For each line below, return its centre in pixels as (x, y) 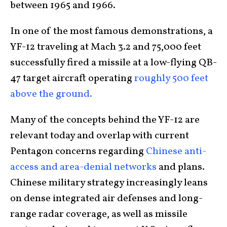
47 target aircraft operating (72, 78)
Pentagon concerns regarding (78, 151)
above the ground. (52, 94)
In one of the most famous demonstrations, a (111, 31)
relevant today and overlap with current (100, 136)
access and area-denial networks (83, 167)
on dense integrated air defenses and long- (106, 198)
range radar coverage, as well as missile (99, 214)
